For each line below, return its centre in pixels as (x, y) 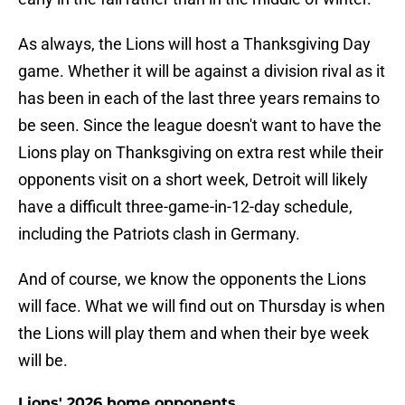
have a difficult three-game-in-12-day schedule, (185, 207)
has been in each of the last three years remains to (199, 99)
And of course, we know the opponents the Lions (192, 279)
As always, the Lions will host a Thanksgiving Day (194, 44)
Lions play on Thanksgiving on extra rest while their (201, 153)
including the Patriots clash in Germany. (159, 234)
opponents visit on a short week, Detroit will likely (193, 180)
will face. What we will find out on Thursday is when (202, 306)
